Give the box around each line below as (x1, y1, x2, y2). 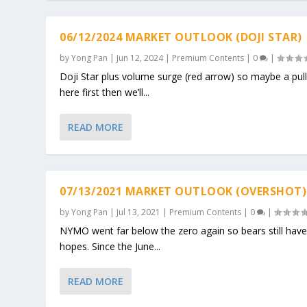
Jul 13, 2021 (116, 206, 161, 218)
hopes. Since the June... (60, 239, 161, 253)
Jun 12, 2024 (116, 51, 164, 64)
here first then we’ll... (60, 85, 150, 99)
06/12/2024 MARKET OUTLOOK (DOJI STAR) (60, 29, 302, 45)
